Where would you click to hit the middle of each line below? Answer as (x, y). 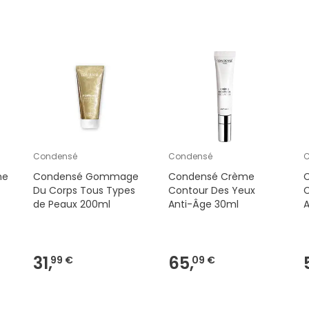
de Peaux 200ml (71, 205)
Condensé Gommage (86, 177)
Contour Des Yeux (211, 191)
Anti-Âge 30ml (203, 205)
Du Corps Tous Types (84, 191)
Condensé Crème (211, 177)
